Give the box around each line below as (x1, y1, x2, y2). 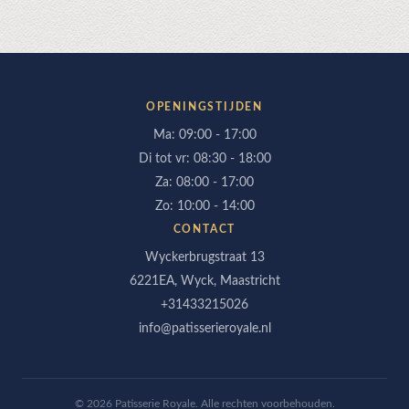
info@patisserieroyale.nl (138, 322, 271, 335)
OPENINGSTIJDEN (145, 101, 264, 112)
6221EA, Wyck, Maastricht (129, 275, 280, 288)
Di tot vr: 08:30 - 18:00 (138, 152, 271, 165)
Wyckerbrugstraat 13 (144, 251, 265, 264)
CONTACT (173, 224, 236, 235)
